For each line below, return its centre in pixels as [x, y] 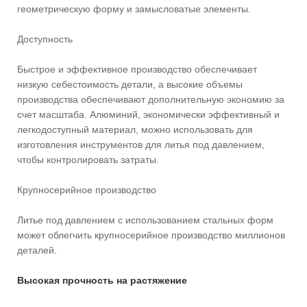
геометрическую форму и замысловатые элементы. [134, 9]
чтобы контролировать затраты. [88, 159]
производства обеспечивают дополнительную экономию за [151, 99]
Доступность [45, 39]
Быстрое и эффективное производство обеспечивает [137, 69]
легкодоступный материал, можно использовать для [135, 129]
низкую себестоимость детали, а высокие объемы [130, 84]
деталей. [37, 250]
